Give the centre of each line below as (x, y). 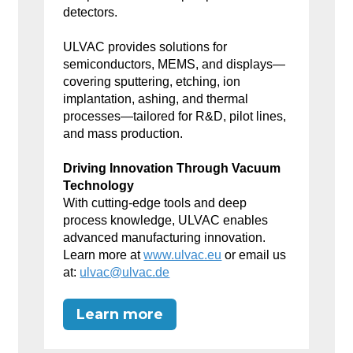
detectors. (91, 12)
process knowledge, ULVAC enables (166, 220)
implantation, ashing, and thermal (156, 98)
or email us (254, 255)
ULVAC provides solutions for (145, 46)
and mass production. (123, 133)
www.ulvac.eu (183, 255)
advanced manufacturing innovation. (165, 237)
